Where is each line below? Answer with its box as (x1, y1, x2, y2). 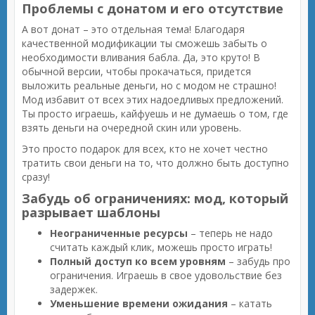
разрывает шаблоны (22, 204, 160, 221)
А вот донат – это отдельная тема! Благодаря (22, 22, 245, 36)
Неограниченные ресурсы (50, 226, 188, 240)
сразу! (22, 170, 50, 184)
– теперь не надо (188, 226, 273, 240)
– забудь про (226, 255, 290, 268)
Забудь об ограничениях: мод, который (22, 190, 288, 207)
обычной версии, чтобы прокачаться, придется (22, 65, 251, 78)
